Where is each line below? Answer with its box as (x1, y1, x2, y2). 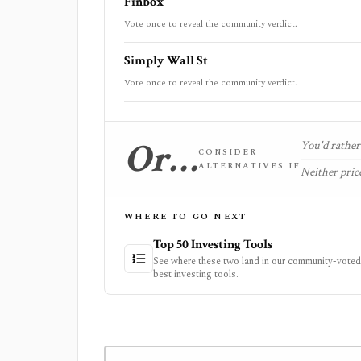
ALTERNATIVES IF (198, 159, 301, 172)
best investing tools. (153, 267, 239, 282)
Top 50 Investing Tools (153, 236, 272, 253)
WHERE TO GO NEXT (124, 210, 247, 223)
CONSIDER (198, 145, 257, 159)
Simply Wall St (124, 52, 208, 69)
